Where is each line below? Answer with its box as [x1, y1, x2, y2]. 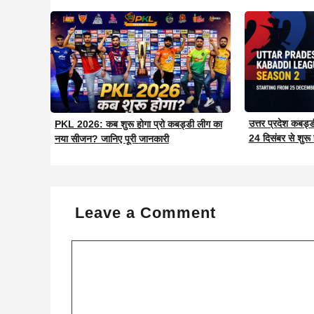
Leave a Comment [75, 204, 216, 222]
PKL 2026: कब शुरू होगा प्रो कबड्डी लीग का [55, 118, 222, 130]
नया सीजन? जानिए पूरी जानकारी [55, 133, 169, 145]
